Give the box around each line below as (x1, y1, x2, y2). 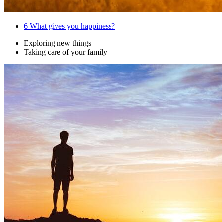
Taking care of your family (24, 48, 107, 56)
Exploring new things (24, 39, 91, 48)
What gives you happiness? (28, 22, 115, 31)
